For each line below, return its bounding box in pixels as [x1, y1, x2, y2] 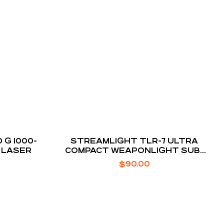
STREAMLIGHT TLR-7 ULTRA [70, 136, 198, 145]
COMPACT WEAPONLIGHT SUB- [65, 146, 204, 155]
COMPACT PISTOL [94, 155, 174, 164]
